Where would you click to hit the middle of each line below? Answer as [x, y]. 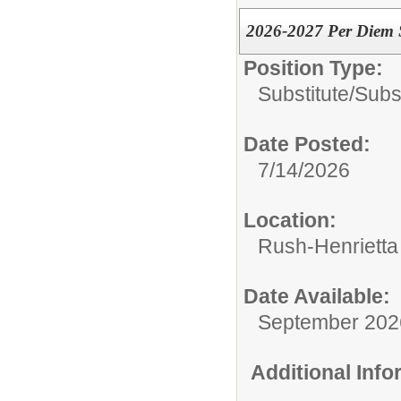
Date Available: [317, 296]
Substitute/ [306, 94]
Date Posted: [307, 144]
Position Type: [313, 68]
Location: [290, 220]
